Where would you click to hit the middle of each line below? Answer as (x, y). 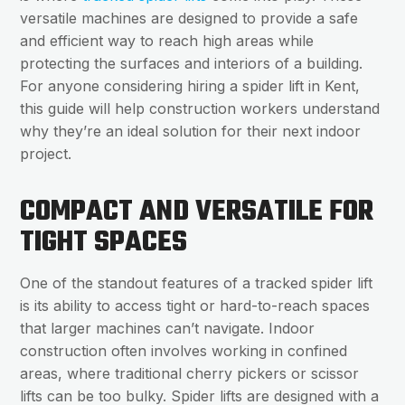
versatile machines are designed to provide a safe (189, 19)
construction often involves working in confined (184, 351)
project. (46, 154)
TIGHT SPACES (104, 243)
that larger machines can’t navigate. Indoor (168, 329)
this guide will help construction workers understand (200, 109)
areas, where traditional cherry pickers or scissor (190, 374)
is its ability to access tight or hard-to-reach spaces (195, 306)
